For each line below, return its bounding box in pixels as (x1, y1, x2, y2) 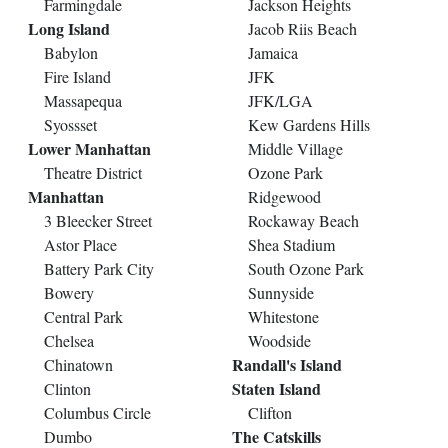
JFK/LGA (248, 89, 313, 111)
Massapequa (44, 89, 122, 111)
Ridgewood (248, 185, 321, 207)
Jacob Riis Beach (248, 17, 357, 39)
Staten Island (232, 376, 321, 400)
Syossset (44, 113, 97, 135)
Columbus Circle (44, 401, 151, 423)
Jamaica (248, 41, 298, 63)
